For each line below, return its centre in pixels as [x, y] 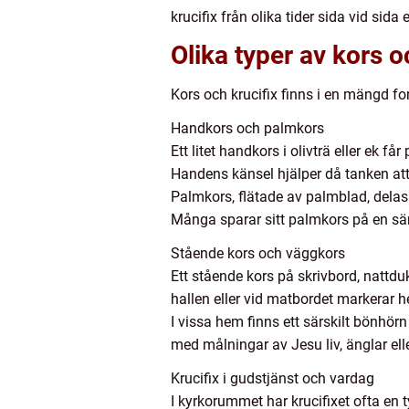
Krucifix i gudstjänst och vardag [273, 378]
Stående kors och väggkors [258, 253]
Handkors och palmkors [247, 128]
